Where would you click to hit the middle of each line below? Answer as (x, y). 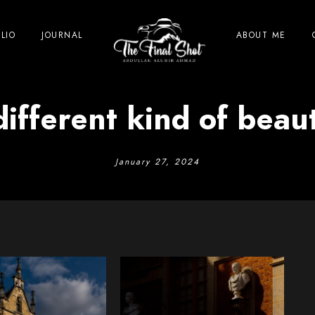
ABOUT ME (261, 35)
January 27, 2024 (157, 162)
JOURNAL (62, 35)
